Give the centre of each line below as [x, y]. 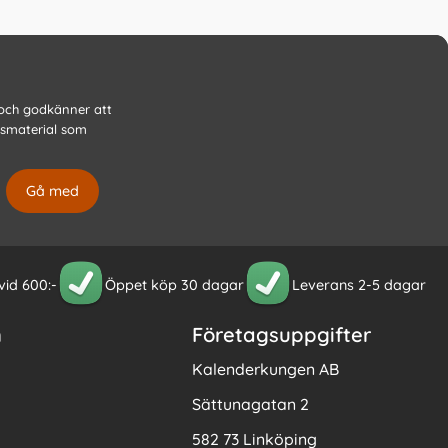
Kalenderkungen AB [265, 369]
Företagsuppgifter [281, 335]
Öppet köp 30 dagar [174, 284]
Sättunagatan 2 [250, 404]
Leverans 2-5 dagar [359, 284]
